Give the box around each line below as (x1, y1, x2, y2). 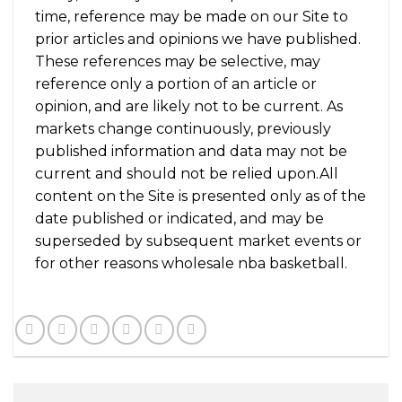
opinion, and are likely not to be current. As (35, 98, 343, 116)
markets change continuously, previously (35, 120, 331, 138)
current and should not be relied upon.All (35, 165, 338, 183)
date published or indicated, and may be (35, 210, 324, 228)
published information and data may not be (35, 143, 347, 161)
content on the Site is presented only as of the (35, 188, 366, 205)
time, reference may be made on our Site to (35, 8, 348, 26)
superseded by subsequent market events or (35, 232, 362, 250)
